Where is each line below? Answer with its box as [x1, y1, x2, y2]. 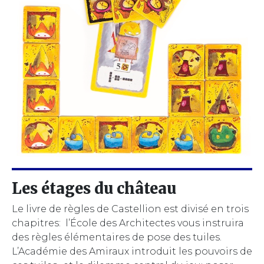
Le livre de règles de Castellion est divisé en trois [12, 203, 249, 214]
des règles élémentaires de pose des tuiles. [12, 231, 222, 243]
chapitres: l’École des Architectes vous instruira [12, 217, 244, 229]
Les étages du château [12, 179, 176, 198]
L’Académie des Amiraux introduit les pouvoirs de [12, 245, 252, 257]
